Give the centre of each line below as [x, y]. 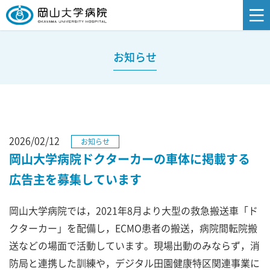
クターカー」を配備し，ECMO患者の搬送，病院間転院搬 [133, 228]
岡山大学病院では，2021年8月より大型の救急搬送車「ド [133, 210]
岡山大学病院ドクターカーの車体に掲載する [130, 159]
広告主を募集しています [75, 179]
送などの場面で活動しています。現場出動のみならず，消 [134, 245]
